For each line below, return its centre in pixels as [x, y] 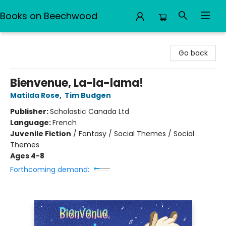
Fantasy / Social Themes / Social [136, 134]
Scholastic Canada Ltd [90, 111]
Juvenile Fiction [41, 134]
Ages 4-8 [27, 156]
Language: [31, 123]
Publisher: [30, 111]
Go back [193, 53]
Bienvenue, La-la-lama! [77, 83]
